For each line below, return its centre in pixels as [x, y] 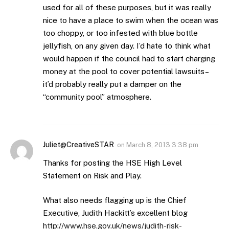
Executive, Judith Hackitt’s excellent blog [115, 213]
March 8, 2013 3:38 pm [162, 145]
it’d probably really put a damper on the [112, 84]
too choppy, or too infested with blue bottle [120, 33]
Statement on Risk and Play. [92, 176]
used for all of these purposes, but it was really [127, 8]
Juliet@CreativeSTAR [78, 145]
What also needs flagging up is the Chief [115, 200]
